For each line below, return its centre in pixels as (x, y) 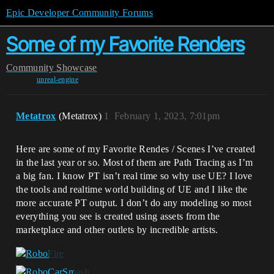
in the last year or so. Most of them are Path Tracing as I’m (135, 162)
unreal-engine (57, 80)
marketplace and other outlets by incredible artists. (117, 230)
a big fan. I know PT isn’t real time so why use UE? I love (134, 176)
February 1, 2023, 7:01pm (167, 116)
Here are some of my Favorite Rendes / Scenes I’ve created (136, 149)
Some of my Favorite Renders (125, 44)
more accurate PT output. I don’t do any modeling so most (134, 203)
